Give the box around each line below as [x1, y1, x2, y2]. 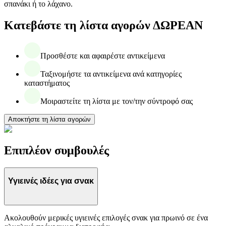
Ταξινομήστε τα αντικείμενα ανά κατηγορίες [40, 70, 182, 79]
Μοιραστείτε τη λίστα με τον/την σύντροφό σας [40, 97, 193, 106]
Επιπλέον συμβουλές [4, 143, 109, 157]
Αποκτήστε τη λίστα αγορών [8, 116, 91, 124]
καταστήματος [24, 79, 70, 88]
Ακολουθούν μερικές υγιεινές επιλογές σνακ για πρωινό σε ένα [4, 213, 208, 222]
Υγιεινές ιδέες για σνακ [8, 177, 94, 186]
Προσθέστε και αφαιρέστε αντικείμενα [40, 51, 165, 61]
